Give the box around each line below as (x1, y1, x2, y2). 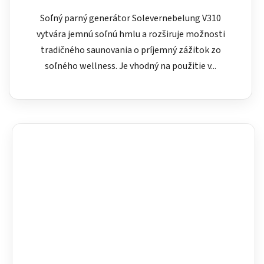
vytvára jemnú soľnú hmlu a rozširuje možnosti (36, 27, 225, 41)
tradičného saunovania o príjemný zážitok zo (40, 43, 221, 57)
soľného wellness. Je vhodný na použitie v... (45, 59, 216, 72)
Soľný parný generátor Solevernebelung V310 (40, 11, 221, 25)
